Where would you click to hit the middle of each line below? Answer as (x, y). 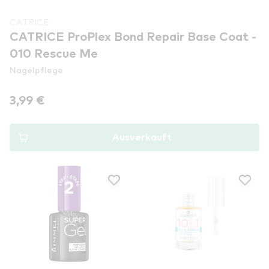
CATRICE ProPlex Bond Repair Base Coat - (133, 37)
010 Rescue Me (54, 54)
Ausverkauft (142, 138)
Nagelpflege (36, 70)
